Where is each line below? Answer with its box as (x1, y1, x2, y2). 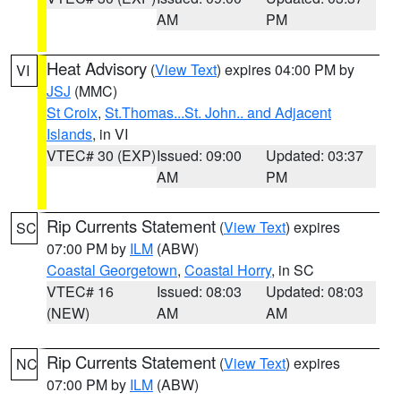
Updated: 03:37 (266, 145, 364, 166)
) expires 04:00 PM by (217, 59, 354, 80)
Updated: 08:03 (266, 281, 364, 302)
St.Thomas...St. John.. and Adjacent (105, 102, 331, 123)
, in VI (92, 124, 128, 144)
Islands (47, 124, 92, 144)
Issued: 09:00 (156, 145, 242, 166)
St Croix (47, 102, 98, 123)
